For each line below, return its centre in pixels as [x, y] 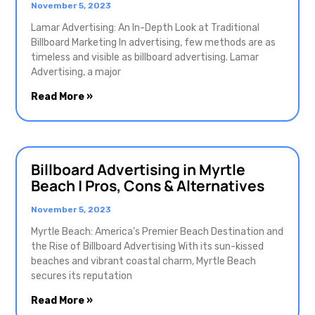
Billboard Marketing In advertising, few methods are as [153, 43]
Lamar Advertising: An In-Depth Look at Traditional [145, 28]
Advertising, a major [76, 72]
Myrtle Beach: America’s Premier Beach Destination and [157, 232]
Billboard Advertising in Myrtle [138, 170]
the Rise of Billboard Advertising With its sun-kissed [147, 247]
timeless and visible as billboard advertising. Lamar [145, 58]
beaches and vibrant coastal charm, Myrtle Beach [143, 262]
